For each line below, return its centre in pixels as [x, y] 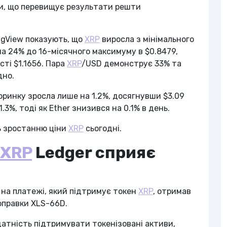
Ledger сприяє [94, 153]
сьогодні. [103, 128]
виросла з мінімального [147, 39]
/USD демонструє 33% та [131, 64]
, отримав [172, 191]
